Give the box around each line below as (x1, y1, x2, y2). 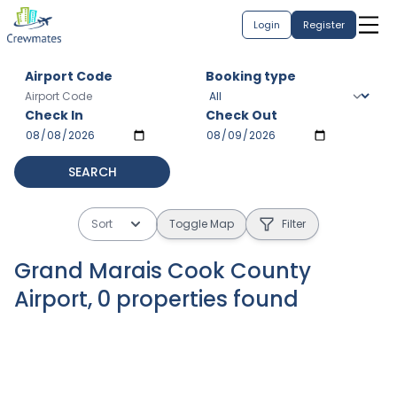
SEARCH (67, 163, 117, 181)
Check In (25, 106, 83, 124)
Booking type (206, 67, 296, 85)
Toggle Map (169, 216, 234, 231)
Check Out (206, 106, 277, 124)
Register (303, 18, 345, 32)
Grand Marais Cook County (14, 256, 311, 285)
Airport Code (25, 67, 113, 85)
